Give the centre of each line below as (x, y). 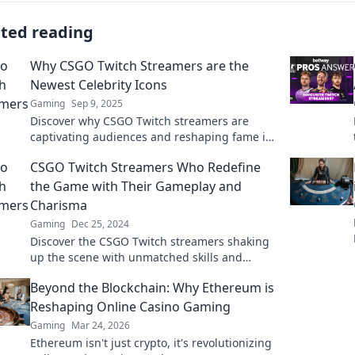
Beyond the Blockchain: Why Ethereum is (152, 288)
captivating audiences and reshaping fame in (151, 137)
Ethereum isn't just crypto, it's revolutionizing (151, 343)
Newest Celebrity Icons (99, 85)
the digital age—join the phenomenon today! (150, 153)
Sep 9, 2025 (97, 103)
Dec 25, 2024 (100, 224)
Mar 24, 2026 (101, 325)
